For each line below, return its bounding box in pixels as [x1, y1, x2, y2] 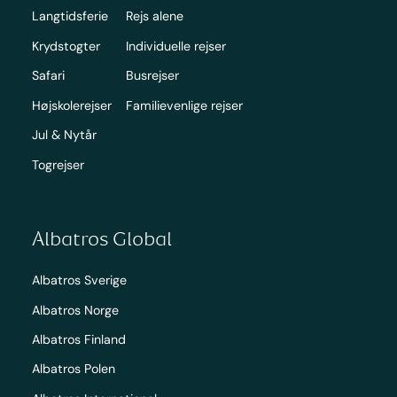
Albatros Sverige [31, 272, 127, 289]
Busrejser [125, 67, 179, 84]
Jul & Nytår [31, 127, 97, 144]
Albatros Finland [31, 331, 126, 347]
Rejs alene [125, 8, 183, 25]
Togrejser [31, 156, 84, 173]
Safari [31, 67, 65, 84]
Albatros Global [31, 227, 172, 251]
